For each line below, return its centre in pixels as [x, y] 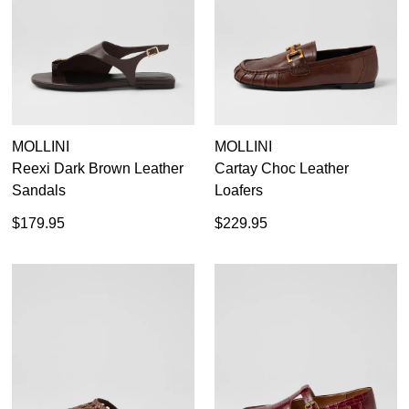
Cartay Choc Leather [282, 168]
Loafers [239, 190]
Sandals [39, 190]
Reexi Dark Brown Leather [98, 168]
